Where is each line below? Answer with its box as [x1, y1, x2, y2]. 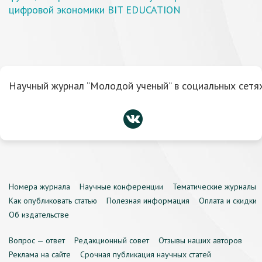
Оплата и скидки [199, 195, 257, 206]
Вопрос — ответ [9, 235, 65, 246]
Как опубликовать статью [9, 195, 97, 206]
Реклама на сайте [9, 249, 71, 260]
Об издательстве [9, 209, 69, 220]
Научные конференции [80, 181, 163, 192]
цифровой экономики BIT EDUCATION [9, 3, 181, 16]
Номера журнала [9, 181, 70, 192]
